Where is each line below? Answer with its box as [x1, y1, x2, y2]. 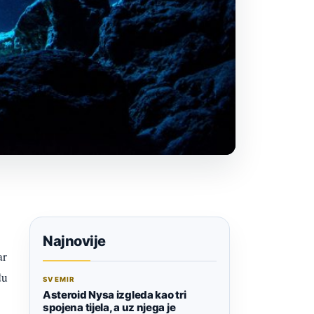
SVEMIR [43, 275, 75, 283]
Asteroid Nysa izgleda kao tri [43, 287, 186, 301]
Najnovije [43, 232, 106, 250]
